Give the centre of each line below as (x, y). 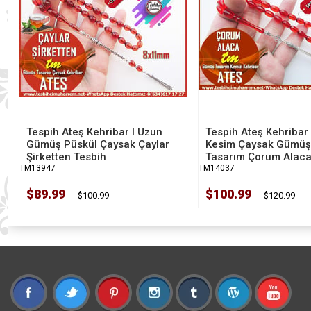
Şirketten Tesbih (66, 157)
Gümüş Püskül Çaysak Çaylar (98, 144)
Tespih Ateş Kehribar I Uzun (94, 132)
